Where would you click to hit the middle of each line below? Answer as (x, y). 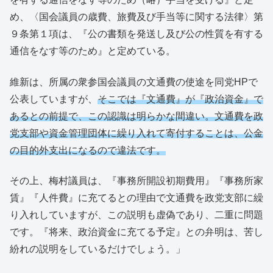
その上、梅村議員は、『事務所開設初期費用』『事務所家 (136, 181)
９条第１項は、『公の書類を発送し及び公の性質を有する (136, 34)
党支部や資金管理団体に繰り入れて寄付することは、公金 (136, 133)
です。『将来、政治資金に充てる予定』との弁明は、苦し (136, 232)
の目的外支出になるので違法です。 (88, 150)
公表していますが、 (54, 99)
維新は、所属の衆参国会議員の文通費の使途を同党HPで (134, 82)
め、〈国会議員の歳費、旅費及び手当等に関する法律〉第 (136, 17)
